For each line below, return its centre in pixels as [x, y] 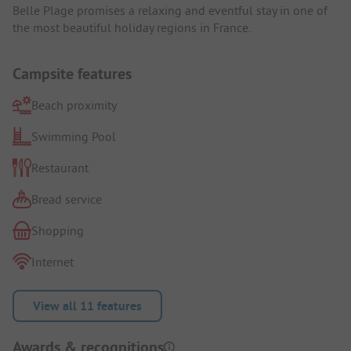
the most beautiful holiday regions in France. [132, 27]
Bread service [67, 199]
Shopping [58, 230]
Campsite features [72, 73]
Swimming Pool [74, 136]
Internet [52, 261]
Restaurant [60, 167]
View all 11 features [87, 306]
